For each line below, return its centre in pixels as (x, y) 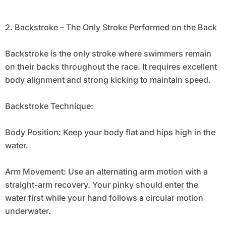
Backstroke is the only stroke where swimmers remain (108, 54)
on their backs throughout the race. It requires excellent (111, 67)
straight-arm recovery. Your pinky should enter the (101, 185)
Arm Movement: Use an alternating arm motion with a (106, 172)
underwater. (28, 211)
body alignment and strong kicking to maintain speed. (108, 80)
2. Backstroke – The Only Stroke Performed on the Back (111, 27)
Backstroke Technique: (49, 106)
